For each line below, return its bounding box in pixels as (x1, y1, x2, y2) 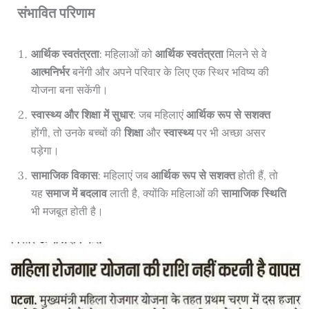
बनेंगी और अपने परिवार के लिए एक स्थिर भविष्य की (69, 65, 269, 79)
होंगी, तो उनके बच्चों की (30, 126, 124, 140)
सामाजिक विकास (30, 168, 98, 183)
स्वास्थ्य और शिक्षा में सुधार (30, 108, 133, 122)
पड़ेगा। (30, 143, 59, 158)
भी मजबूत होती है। (30, 204, 103, 219)
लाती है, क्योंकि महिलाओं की (106, 186, 221, 201)
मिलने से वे (223, 47, 267, 61)
